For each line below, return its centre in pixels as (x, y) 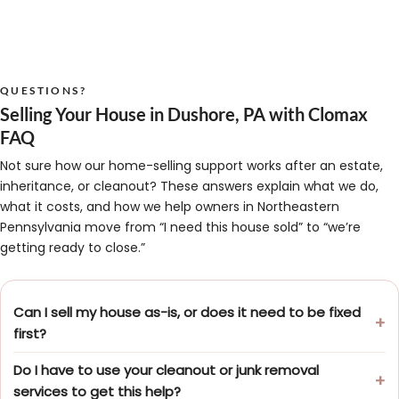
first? (30, 334)
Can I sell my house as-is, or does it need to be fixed (187, 313)
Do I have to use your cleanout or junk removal (166, 370)
